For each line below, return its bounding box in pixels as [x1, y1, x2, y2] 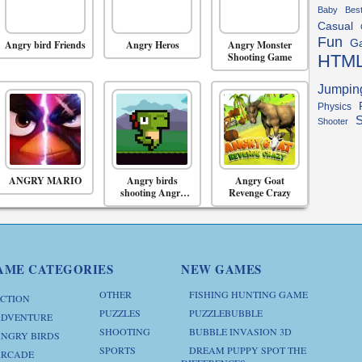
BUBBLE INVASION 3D [189, 325, 292, 338]
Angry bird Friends [4, 38, 86, 52]
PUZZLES [99, 306, 141, 319]
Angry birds [127, 174, 179, 187]
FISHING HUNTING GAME [189, 288, 308, 301]
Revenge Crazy [229, 186, 292, 200]
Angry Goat [235, 174, 285, 187]
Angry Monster [228, 38, 293, 52]
